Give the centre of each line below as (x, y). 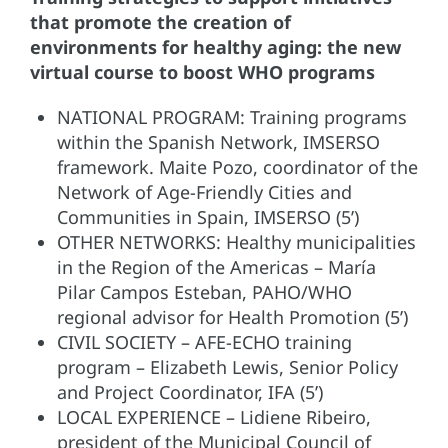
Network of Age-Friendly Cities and (204, 191)
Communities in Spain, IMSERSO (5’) (208, 216)
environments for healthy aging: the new (215, 46)
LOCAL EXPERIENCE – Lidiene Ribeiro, (214, 416)
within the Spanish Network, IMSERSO (218, 141)
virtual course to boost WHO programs (202, 71)
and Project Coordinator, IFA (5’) (190, 391)
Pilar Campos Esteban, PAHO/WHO (204, 291)
